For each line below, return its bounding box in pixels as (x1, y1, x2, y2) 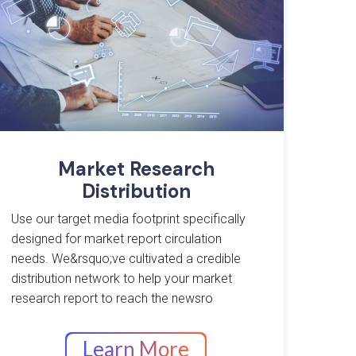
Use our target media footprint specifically (11, 211, 246, 227)
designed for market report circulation (11, 231, 222, 247)
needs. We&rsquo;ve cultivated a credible (11, 251, 242, 267)
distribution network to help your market (11, 271, 233, 287)
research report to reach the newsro (11, 291, 214, 307)
